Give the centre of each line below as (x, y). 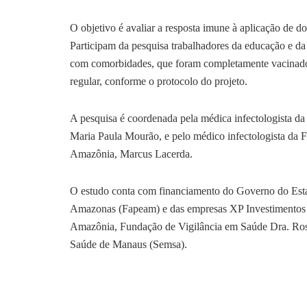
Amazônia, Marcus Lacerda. (133, 153)
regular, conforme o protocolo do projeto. (161, 81)
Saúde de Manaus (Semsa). (128, 244)
